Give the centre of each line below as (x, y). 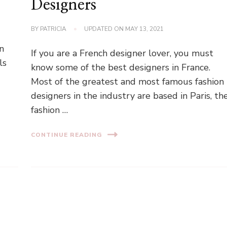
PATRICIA (53, 29)
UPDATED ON (105, 29)
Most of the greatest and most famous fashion (128, 82)
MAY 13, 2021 (145, 29)
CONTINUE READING (67, 135)
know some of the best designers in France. (121, 68)
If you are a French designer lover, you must (122, 53)
